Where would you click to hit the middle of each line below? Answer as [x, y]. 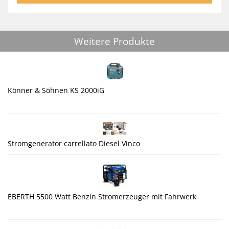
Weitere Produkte [114, 41]
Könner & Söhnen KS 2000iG [56, 90]
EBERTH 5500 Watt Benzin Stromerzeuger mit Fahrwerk [102, 196]
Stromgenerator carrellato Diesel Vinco [74, 143]
